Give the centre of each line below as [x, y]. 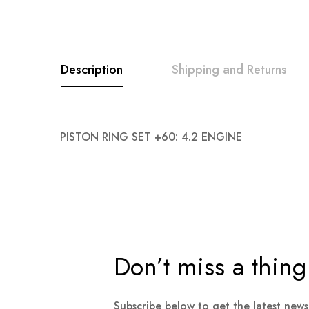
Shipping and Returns [229, 70]
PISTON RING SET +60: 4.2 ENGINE [151, 137]
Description [92, 70]
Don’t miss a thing [210, 267]
